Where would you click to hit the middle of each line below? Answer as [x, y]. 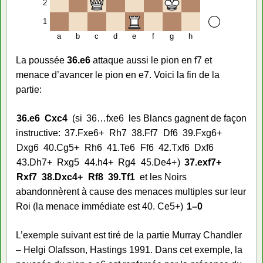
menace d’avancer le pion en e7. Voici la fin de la [118, 75]
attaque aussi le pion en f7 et [151, 60]
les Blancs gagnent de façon [187, 118]
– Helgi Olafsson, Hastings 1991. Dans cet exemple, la [129, 249]
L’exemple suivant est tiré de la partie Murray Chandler [129, 235]
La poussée [41, 60]
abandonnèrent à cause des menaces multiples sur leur [131, 191]
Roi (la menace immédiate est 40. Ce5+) [100, 206]
